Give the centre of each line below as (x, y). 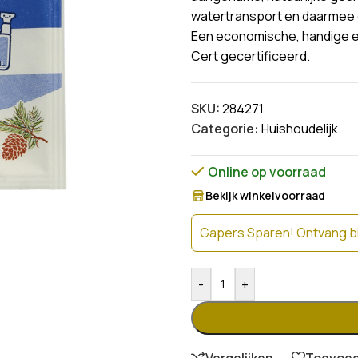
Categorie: (225, 129)
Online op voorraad (267, 172)
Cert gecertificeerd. (251, 56)
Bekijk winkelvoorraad (265, 195)
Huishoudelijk (300, 129)
